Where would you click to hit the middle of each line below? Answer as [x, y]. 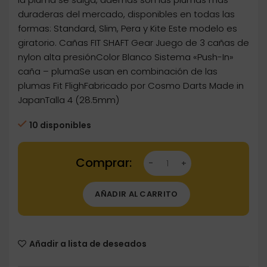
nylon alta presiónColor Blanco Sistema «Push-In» [126, 57]
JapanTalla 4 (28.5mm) [69, 100]
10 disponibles [60, 125]
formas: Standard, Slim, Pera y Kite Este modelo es [128, 29]
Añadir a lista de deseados [88, 244]
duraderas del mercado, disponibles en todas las [126, 14]
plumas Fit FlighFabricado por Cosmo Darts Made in [131, 86]
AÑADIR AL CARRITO [136, 194]
